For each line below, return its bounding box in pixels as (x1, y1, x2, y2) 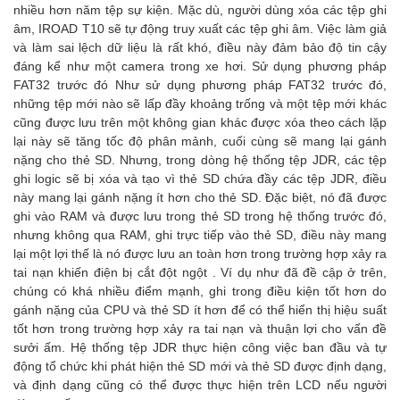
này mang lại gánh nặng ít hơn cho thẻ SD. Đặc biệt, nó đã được (13, 190, 387, 204)
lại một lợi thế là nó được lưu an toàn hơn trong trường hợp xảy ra (13, 246, 387, 261)
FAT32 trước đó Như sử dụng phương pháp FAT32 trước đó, (13, 78, 387, 92)
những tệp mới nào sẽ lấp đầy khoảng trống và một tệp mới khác (13, 96, 387, 111)
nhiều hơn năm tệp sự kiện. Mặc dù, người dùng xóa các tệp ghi (13, 3, 387, 17)
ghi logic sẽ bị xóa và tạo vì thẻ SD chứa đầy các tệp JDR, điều (13, 171, 387, 186)
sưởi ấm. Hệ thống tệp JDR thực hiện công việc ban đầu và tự (13, 340, 387, 354)
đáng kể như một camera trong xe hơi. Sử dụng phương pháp (13, 59, 387, 73)
